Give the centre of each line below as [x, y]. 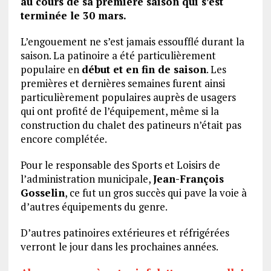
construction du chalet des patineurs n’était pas [131, 125]
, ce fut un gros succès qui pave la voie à [155, 192]
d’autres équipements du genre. [94, 206]
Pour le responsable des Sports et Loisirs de [120, 165]
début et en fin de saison [144, 69]
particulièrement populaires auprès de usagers [128, 97]
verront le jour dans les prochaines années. [119, 246]
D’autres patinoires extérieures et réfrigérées [125, 232]
